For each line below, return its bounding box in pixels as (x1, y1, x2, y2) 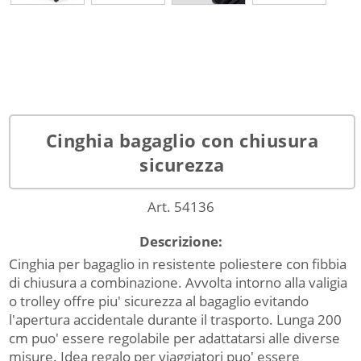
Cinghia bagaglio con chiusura (45, 127, 319, 152)
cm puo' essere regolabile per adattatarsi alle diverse (9, 329, 341, 348)
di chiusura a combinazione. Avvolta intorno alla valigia (9, 273, 348, 293)
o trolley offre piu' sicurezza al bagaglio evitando (9, 292, 309, 311)
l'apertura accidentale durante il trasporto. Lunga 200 (9, 310, 342, 330)
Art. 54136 (147, 197, 214, 217)
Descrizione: (139, 232, 222, 251)
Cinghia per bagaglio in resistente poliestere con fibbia (9, 255, 347, 274)
